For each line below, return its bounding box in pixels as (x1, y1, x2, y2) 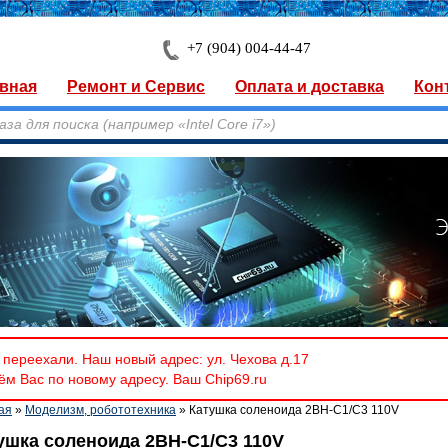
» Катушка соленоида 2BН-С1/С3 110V (176, 403, 399, 417)
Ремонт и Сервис (67, 78, 205, 95)
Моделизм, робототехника (25, 403, 176, 417)
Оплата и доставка (235, 78, 384, 95)
